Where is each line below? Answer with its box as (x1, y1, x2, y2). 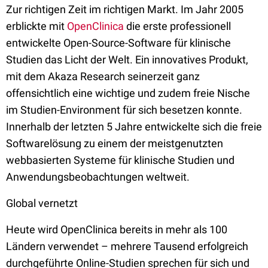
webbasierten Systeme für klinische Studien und (6, 154, 234, 166)
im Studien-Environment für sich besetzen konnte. (6, 103, 242, 116)
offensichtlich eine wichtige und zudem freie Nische (6, 87, 250, 99)
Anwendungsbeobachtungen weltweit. (6, 170, 190, 183)
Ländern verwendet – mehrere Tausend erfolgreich (6, 240, 248, 252)
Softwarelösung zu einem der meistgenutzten (6, 137, 223, 150)
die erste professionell (124, 20, 231, 32)
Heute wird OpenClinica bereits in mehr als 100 (6, 223, 227, 236)
